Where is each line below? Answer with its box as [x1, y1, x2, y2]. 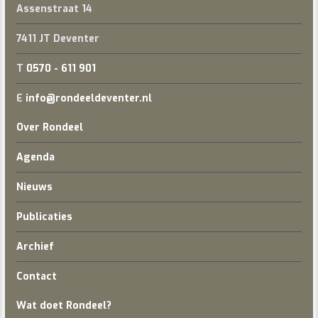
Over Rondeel [16, 121, 83, 134]
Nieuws [16, 180, 53, 194]
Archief [16, 240, 54, 253]
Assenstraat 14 [16, 2, 92, 16]
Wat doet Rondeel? [16, 299, 111, 312]
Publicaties [16, 210, 72, 224]
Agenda [16, 150, 55, 164]
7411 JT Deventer [16, 32, 99, 45]
